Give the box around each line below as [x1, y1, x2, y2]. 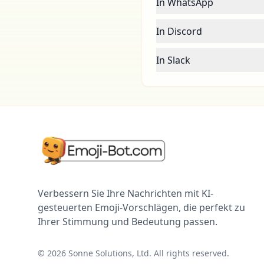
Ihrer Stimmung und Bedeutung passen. [38, 215, 217, 228]
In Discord [156, 25, 202, 38]
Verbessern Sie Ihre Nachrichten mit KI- [38, 187, 213, 200]
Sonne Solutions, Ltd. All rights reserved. [66, 247, 229, 259]
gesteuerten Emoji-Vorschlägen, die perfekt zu [38, 201, 245, 214]
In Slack [156, 54, 190, 67]
